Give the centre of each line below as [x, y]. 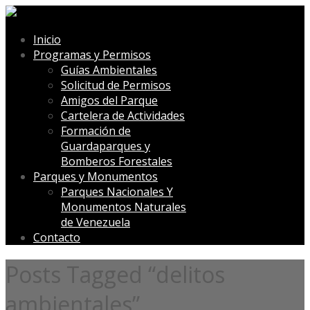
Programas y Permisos [92, 55]
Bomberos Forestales [117, 161]
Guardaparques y [106, 146]
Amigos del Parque [109, 100]
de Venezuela [95, 222]
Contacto [57, 237]
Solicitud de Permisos [116, 85]
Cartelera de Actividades [123, 116]
